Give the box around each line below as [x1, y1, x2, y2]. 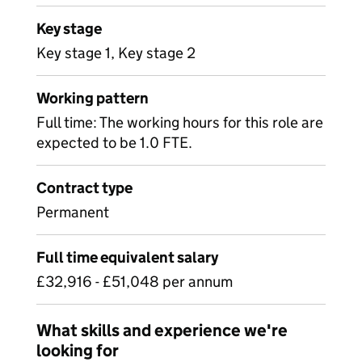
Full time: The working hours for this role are [36, 113, 323, 132]
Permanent [36, 203, 109, 221]
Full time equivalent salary [36, 248, 218, 267]
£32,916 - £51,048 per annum [36, 272, 233, 291]
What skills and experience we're [36, 320, 288, 341]
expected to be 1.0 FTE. [36, 133, 192, 152]
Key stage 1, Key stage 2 [36, 44, 196, 62]
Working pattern [36, 89, 149, 107]
